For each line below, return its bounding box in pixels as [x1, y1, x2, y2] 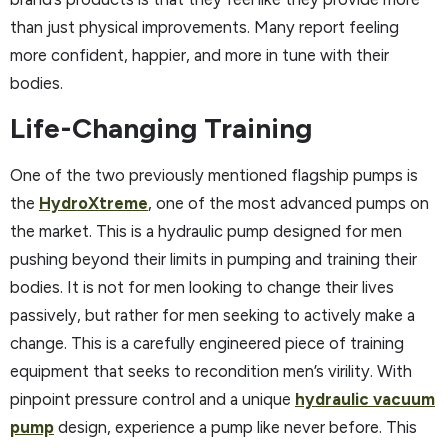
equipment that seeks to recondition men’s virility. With [10, 360, 412, 381]
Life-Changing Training [10, 110, 312, 145]
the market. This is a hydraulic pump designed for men [10, 220, 402, 241]
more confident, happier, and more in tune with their [10, 45, 389, 66]
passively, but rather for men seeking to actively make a [10, 304, 415, 325]
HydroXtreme [39, 192, 148, 213]
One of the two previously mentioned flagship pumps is [10, 164, 418, 185]
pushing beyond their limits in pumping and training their [10, 248, 417, 269]
